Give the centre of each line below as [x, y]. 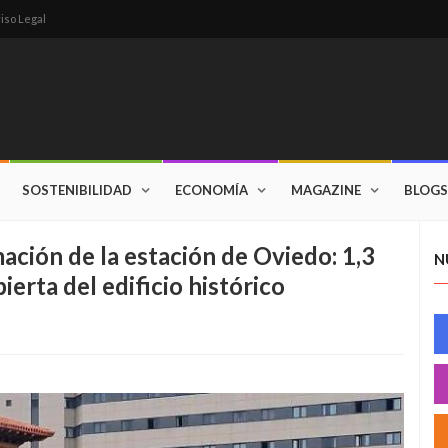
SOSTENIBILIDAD [77, 190]
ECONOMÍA [211, 190]
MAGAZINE [326, 190]
